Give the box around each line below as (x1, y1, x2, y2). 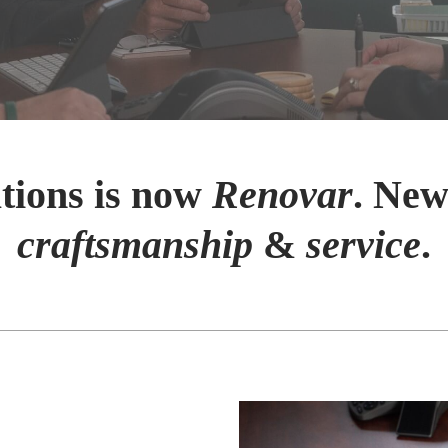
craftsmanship (17, 222, 253, 268)
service (306, 222, 421, 268)
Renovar (211, 172, 353, 218)
